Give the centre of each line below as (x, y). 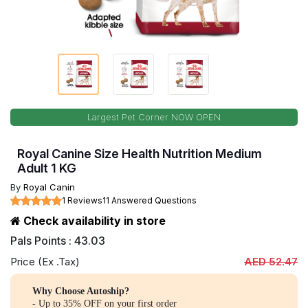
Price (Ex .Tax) (45, 262)
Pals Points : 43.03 (58, 241)
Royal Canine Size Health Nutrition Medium (140, 154)
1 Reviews (82, 200)
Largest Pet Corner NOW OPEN (154, 117)
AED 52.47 (271, 262)
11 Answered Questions (150, 200)
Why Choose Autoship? (81, 291)
